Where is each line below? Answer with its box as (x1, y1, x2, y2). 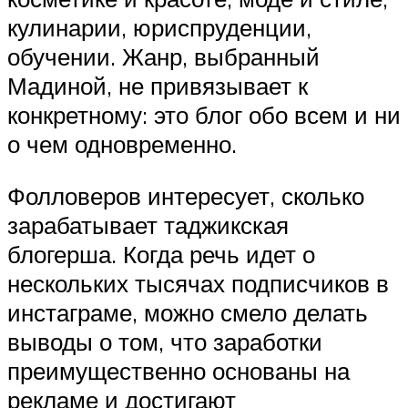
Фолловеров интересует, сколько (7, 181, 364, 211)
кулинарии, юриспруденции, (7, 12, 311, 42)
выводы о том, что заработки (7, 327, 322, 357)
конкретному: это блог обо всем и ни (7, 99, 401, 129)
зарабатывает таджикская (7, 210, 289, 240)
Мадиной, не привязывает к (7, 70, 308, 100)
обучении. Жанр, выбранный (7, 41, 320, 71)
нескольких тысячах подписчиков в (7, 269, 389, 299)
